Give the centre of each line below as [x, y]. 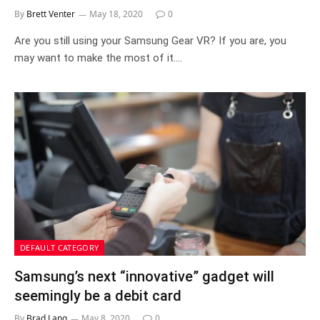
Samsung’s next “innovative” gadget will [144, 276]
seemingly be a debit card [98, 296]
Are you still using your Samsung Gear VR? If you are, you [150, 40]
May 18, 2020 [116, 14]
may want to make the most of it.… [98, 57]
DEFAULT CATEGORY [60, 247]
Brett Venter [51, 14]
